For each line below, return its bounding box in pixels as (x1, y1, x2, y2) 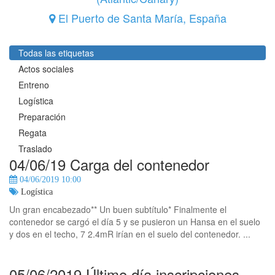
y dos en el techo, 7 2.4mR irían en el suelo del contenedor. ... (9, 228, 250, 240)
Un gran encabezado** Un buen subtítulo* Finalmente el (9, 203, 227, 215)
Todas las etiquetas (18, 47, 94, 59)
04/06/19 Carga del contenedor (9, 153, 209, 175)
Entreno (18, 79, 49, 91)
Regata (18, 126, 47, 139)
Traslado (18, 142, 52, 155)
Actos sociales (18, 63, 74, 75)
